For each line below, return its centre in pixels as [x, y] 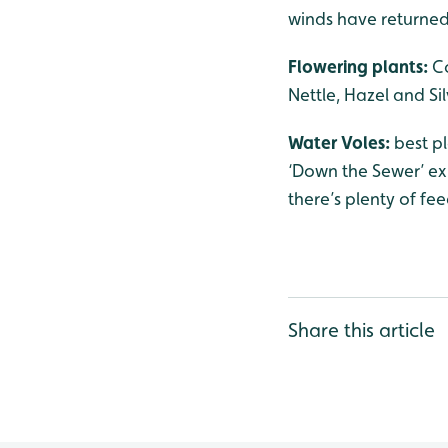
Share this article [361, 330]
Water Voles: [341, 142]
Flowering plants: [360, 66]
